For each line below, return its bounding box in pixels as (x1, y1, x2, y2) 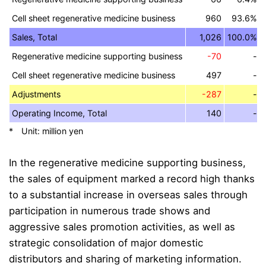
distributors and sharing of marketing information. (9, 252, 242, 265)
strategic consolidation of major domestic (9, 236, 203, 249)
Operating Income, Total (12, 107, 107, 118)
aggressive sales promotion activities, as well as (9, 220, 235, 233)
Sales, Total (12, 31, 58, 42)
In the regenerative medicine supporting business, (9, 156, 246, 169)
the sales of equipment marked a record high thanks (9, 172, 255, 185)
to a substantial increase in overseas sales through (9, 188, 248, 201)
